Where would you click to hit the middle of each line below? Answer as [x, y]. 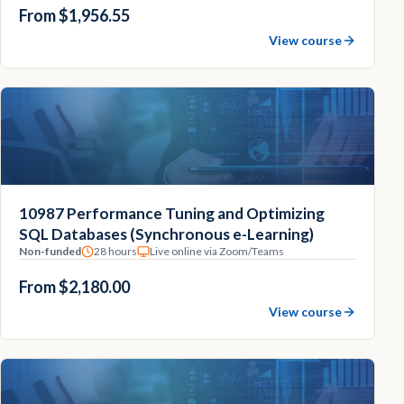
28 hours [115, 251]
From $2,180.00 [74, 287]
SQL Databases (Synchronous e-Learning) [166, 234]
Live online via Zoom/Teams [217, 251]
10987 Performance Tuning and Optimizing [172, 213]
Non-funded [50, 251]
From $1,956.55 [74, 15]
